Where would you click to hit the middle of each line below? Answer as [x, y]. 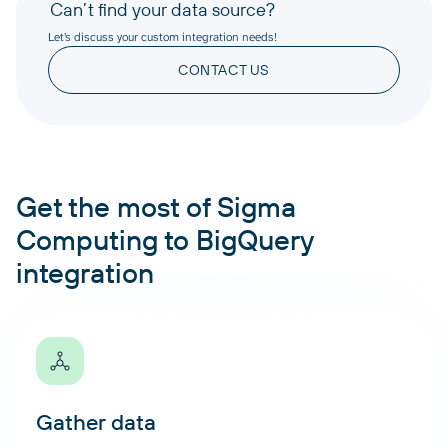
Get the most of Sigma [156, 206]
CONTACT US [224, 69]
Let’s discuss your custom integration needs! [162, 36]
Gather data [96, 421]
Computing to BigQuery [164, 239]
